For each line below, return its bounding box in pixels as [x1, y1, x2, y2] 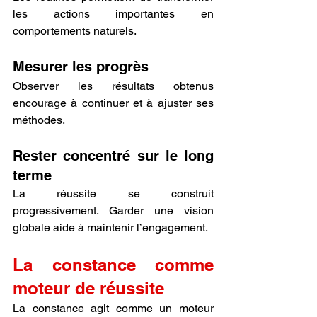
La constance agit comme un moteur [13, 301, 214, 315]
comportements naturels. [13, 23, 137, 38]
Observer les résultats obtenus [13, 79, 214, 93]
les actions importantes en [13, 6, 214, 21]
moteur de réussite [13, 277, 164, 298]
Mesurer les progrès [13, 57, 149, 75]
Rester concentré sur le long [13, 146, 214, 164]
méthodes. [13, 113, 65, 127]
